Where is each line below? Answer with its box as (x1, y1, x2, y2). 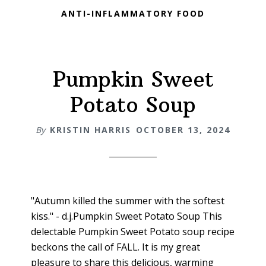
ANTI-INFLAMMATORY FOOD (61, 8, 205, 20)
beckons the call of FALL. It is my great (31, 240, 201, 254)
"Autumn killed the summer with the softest (31, 194, 225, 207)
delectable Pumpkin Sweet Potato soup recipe (31, 224, 235, 238)
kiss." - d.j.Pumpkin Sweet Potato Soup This (31, 209, 223, 223)
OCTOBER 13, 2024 (136, 123, 230, 135)
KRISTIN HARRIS (50, 123, 131, 135)
